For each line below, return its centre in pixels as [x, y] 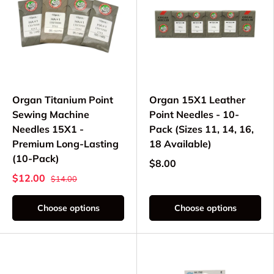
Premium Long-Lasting [65, 144]
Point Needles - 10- [194, 115]
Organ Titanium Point [63, 100]
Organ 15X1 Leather [197, 100]
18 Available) [180, 144]
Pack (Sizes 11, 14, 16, [202, 129]
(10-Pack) [36, 159]
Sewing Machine [51, 115]
